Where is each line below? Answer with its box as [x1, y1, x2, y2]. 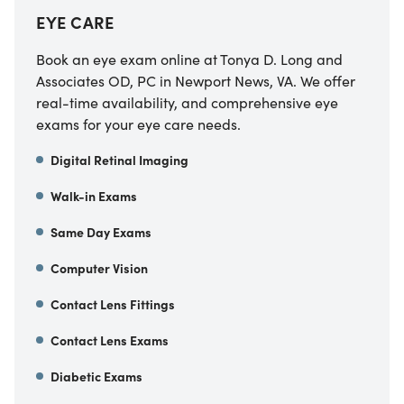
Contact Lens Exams [50, 330, 169, 349]
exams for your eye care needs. [36, 113, 241, 133]
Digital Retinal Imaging [50, 150, 188, 169]
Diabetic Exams [50, 366, 142, 385]
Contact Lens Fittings [50, 294, 175, 313]
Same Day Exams [50, 222, 151, 241]
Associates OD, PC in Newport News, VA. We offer [36, 69, 355, 90]
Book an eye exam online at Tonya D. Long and [36, 48, 343, 69]
